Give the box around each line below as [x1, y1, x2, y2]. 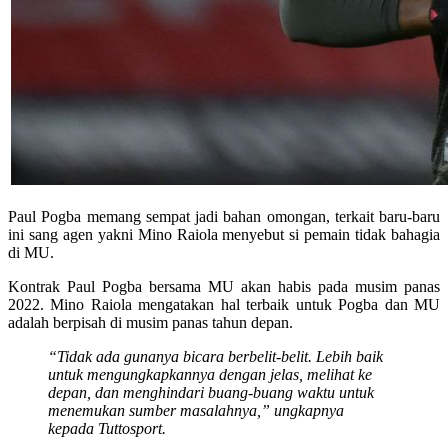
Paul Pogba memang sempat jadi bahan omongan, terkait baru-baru [8, 207, 440, 225]
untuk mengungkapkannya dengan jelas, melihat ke [48, 365, 372, 383]
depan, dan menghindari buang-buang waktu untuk [48, 383, 374, 401]
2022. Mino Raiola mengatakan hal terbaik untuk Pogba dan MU [8, 295, 440, 313]
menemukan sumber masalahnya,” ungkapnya [48, 401, 344, 419]
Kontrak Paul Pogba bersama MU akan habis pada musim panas [8, 277, 440, 295]
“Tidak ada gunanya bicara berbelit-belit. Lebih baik [48, 347, 383, 365]
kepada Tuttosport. [48, 419, 166, 437]
